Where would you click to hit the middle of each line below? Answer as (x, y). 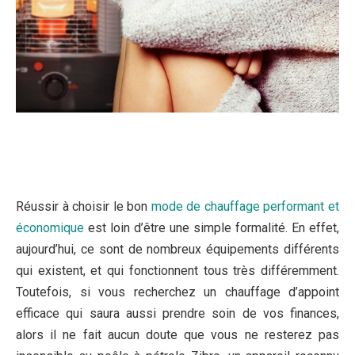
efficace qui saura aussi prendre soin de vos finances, (177, 314)
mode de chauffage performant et (245, 207)
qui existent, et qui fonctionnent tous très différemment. (177, 271)
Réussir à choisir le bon (84, 207)
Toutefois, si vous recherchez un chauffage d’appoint (177, 292)
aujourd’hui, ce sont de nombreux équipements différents (177, 250)
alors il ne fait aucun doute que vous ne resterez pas (177, 335)
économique (50, 228)
